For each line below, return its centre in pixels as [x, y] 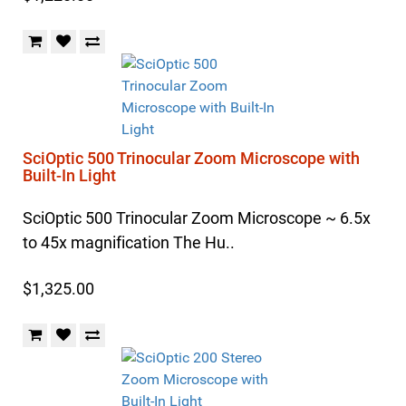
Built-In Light [69, 175]
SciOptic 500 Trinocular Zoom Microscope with [191, 158]
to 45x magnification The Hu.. [129, 242]
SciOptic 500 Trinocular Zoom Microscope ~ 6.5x [197, 218]
